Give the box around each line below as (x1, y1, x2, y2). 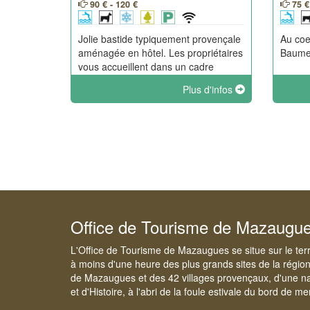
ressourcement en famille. (78, 87, 192, 101)
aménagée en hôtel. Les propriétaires (78, 46, 243, 60)
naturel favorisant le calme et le (78, 73, 215, 87)
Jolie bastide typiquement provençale (78, 32, 241, 46)
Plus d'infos (183, 82, 236, 96)
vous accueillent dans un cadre (78, 60, 214, 73)
